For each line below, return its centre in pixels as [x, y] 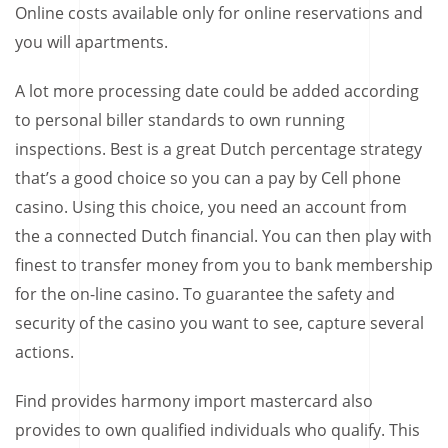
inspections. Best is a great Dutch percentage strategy [218, 148]
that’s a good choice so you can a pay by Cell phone [208, 177]
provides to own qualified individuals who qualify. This [217, 429]
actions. [44, 351]
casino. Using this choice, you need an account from [211, 206]
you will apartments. [91, 41]
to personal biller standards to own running [180, 119]
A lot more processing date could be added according [217, 90]
